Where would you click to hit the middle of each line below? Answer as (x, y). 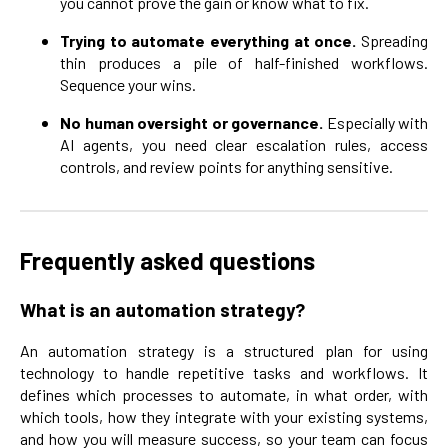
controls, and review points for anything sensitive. (226, 166)
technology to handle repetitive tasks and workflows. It (224, 373)
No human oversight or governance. (193, 122)
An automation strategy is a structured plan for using (224, 351)
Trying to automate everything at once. (210, 40)
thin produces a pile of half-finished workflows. (244, 62)
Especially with (377, 122)
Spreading (394, 40)
